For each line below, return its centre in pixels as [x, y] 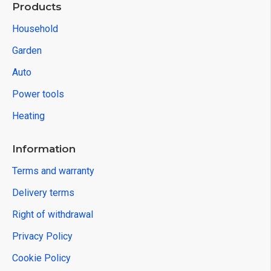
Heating [28, 116]
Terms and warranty [53, 171]
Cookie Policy [41, 258]
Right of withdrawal [53, 215]
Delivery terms [43, 193]
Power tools [38, 94]
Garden [27, 51]
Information [44, 149]
